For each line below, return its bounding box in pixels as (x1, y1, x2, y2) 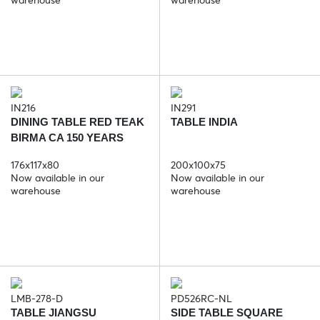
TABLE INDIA (171, 115, 238, 128)
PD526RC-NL (171, 291, 232, 305)
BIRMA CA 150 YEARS (11, 131, 124, 144)
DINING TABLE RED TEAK (11, 115, 144, 128)
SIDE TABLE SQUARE (171, 306, 283, 319)
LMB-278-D (11, 291, 63, 305)
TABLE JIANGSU (11, 306, 96, 319)
